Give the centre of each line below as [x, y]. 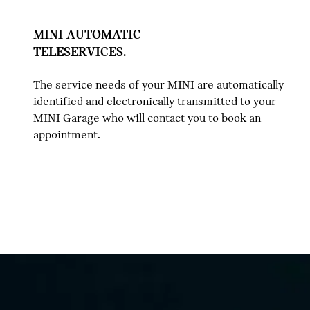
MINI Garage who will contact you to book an [147, 118]
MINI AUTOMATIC [87, 34]
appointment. [67, 134]
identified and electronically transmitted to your [155, 101]
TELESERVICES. [80, 51]
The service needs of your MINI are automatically [158, 84]
